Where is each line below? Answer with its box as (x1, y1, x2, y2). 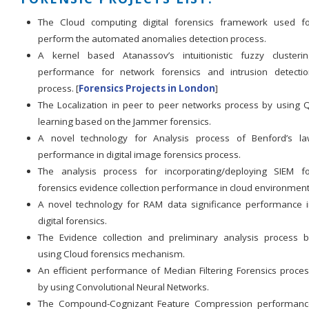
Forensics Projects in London (79, 82, 215, 94)
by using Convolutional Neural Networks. (38, 281, 209, 293)
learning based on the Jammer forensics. (38, 115, 211, 128)
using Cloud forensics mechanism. (38, 248, 185, 260)
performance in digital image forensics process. (38, 148, 241, 161)
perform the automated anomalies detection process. (38, 32, 266, 45)
